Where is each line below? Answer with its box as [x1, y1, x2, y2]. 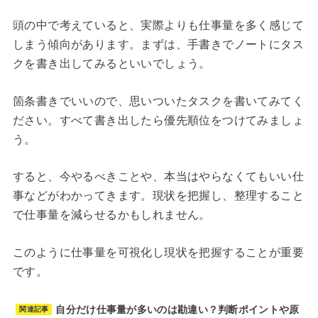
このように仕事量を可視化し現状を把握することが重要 [12, 246, 304, 258]
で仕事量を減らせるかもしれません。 [12, 209, 211, 221]
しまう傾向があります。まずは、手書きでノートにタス [12, 38, 304, 51]
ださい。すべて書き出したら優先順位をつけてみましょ [12, 114, 304, 126]
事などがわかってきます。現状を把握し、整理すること [12, 190, 304, 202]
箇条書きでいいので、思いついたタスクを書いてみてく [12, 94, 304, 107]
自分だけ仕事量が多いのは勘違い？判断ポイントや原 [55, 304, 300, 316]
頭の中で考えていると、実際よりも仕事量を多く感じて [12, 19, 304, 32]
